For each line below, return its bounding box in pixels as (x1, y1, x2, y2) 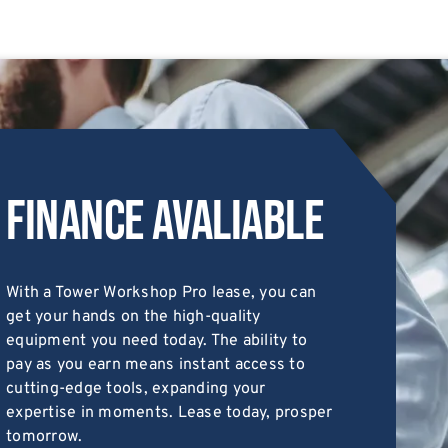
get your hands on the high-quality (6, 306, 261, 327)
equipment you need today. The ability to (6, 330, 308, 351)
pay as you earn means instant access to (6, 354, 305, 375)
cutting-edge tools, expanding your (6, 378, 266, 399)
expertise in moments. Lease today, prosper (6, 402, 333, 423)
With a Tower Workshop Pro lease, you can (6, 282, 317, 303)
